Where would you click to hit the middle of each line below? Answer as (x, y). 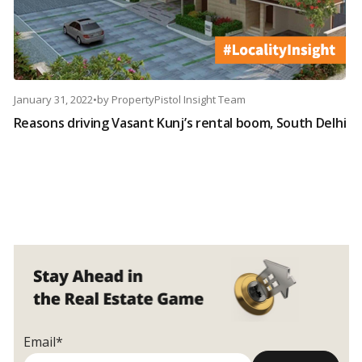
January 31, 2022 (53, 100)
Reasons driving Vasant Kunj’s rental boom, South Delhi (180, 123)
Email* (43, 342)
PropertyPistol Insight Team (178, 100)
